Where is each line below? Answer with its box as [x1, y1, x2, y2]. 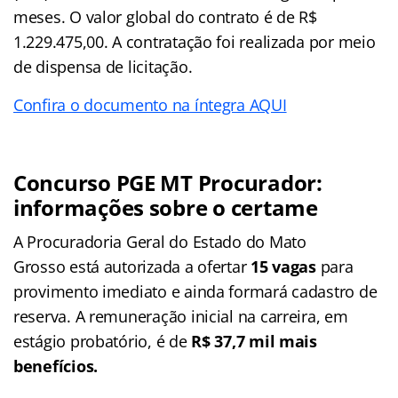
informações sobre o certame [13, 192, 318, 222]
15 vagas [251, 255, 316, 277]
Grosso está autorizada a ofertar [13, 255, 251, 277]
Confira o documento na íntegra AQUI [13, 93, 287, 115]
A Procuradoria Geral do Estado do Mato [13, 230, 306, 252]
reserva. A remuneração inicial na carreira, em [13, 305, 348, 327]
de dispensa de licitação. [13, 55, 193, 77]
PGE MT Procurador [115, 167, 316, 197]
